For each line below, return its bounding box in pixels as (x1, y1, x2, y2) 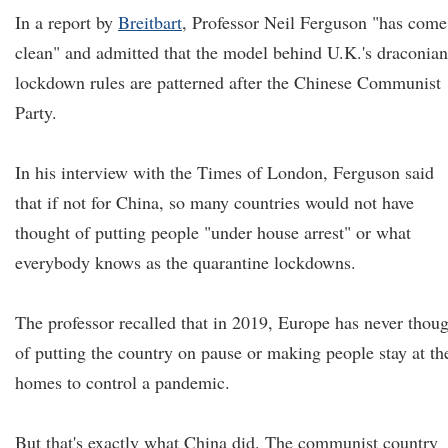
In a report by (15, 10, 118, 34)
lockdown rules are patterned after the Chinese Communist (15, 70, 441, 94)
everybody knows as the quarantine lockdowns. (15, 250, 356, 274)
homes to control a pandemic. (15, 370, 230, 394)
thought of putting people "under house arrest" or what (15, 220, 411, 244)
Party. (15, 100, 57, 124)
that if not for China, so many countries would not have (15, 190, 414, 214)
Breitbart (118, 10, 182, 34)
